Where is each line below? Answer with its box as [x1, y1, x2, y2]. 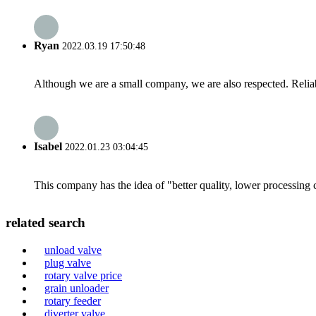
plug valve [44, 257, 91, 269]
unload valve [44, 244, 102, 256]
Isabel [34, 140, 62, 153]
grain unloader [44, 282, 109, 294]
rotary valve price [44, 269, 122, 281]
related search [6, 215, 85, 231]
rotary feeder [44, 295, 101, 307]
